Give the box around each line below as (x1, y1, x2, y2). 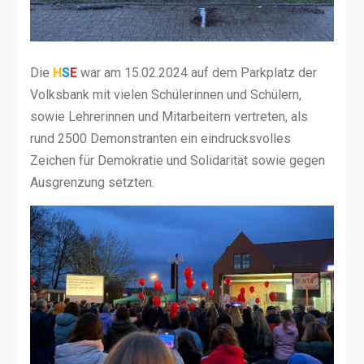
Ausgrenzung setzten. (29, 175, 154, 190)
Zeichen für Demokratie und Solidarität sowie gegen (29, 153, 325, 168)
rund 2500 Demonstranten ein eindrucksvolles (29, 131, 291, 146)
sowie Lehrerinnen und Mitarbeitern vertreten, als (29, 109, 308, 124)
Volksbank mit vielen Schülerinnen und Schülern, (29, 87, 301, 102)
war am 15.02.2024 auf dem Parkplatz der (76, 65, 317, 80)
